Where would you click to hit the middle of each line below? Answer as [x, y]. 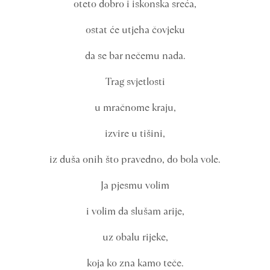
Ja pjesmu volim [135, 185]
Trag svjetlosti [135, 82]
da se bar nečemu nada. [135, 56]
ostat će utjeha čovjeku [135, 30]
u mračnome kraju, [135, 108]
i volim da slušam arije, [135, 211]
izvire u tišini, [135, 133]
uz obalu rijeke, [135, 237]
